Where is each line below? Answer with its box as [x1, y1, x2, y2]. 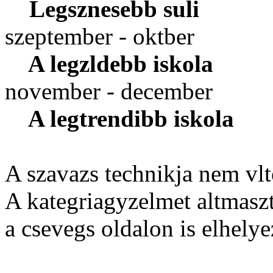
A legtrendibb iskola [5, 105, 234, 132]
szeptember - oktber [5, 23, 207, 50]
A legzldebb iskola [5, 51, 213, 77]
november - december [5, 78, 219, 105]
